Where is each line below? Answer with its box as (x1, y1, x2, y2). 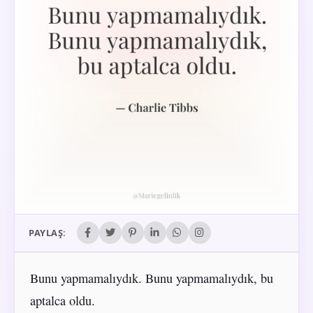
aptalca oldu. (29, 291, 95, 309)
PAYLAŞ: (29, 226, 66, 240)
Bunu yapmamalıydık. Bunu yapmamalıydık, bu (29, 269, 273, 286)
